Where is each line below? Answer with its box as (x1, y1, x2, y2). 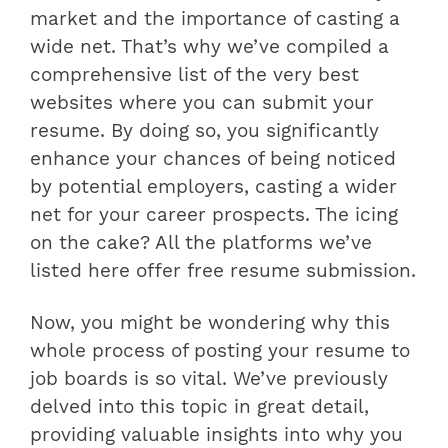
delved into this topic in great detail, (30, 395, 369, 418)
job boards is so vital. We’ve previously (30, 367, 388, 390)
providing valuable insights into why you (30, 423, 403, 446)
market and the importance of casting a (30, 7, 400, 30)
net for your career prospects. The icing (30, 203, 398, 226)
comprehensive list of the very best (30, 63, 359, 86)
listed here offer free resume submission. (30, 259, 416, 282)
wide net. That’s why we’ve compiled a (30, 35, 389, 58)
